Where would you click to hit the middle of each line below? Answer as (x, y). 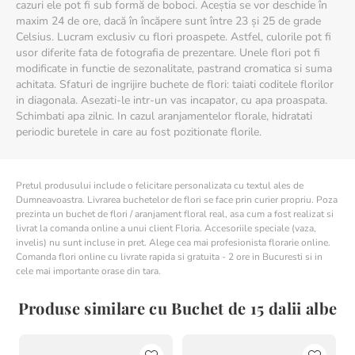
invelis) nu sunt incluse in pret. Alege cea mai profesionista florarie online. (173, 242)
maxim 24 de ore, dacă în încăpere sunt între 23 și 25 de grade (168, 21)
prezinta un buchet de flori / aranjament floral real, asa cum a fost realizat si (175, 214)
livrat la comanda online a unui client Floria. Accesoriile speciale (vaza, (166, 228)
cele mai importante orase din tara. (88, 271)
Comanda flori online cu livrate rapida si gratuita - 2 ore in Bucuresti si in (169, 257)
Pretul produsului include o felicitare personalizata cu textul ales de (160, 185)
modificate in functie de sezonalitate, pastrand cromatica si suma (174, 69)
